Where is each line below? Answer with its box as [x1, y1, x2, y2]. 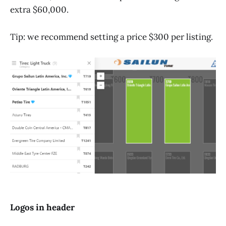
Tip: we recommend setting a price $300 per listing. [10, 31, 215, 43]
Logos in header [10, 201, 75, 213]
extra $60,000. [10, 4, 69, 16]
